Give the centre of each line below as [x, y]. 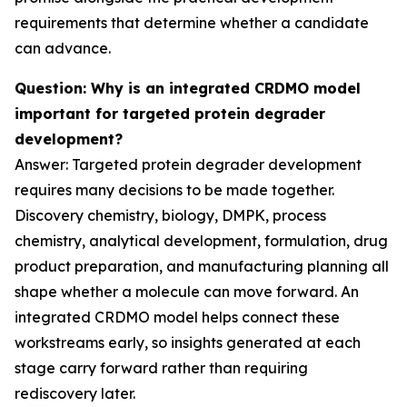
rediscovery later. [75, 393]
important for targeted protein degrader [170, 114]
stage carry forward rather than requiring [161, 368]
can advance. [63, 48]
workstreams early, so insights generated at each [188, 342]
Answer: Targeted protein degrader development [188, 164]
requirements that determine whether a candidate [192, 23]
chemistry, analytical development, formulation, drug [201, 241]
